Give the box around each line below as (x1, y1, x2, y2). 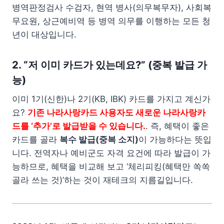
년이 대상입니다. (12, 29, 76, 40)
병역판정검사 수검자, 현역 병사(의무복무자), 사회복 (12, 2, 211, 13)
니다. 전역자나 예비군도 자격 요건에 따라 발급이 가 (12, 148, 210, 158)
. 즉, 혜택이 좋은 (145, 121, 209, 131)
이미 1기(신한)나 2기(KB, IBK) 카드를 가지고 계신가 (12, 94, 210, 104)
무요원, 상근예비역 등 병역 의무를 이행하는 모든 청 (12, 16, 210, 26)
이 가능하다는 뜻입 (138, 134, 211, 145)
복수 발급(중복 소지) (59, 134, 138, 145)
